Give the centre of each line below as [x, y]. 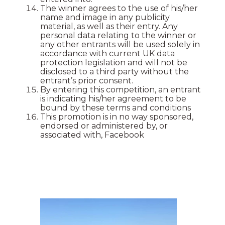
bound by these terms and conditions [116, 108]
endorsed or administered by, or [104, 126]
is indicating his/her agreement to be [113, 99]
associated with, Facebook [92, 135]
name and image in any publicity [105, 18]
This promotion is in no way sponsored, [117, 117]
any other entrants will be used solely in [120, 45]
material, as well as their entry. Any [109, 27]
